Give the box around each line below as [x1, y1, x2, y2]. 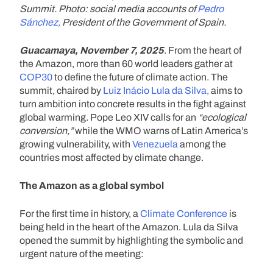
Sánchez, [19, 16, 62, 27]
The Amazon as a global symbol [19, 180, 164, 191]
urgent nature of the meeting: [19, 248, 144, 259]
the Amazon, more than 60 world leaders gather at [19, 58, 233, 69]
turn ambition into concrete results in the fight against [19, 98, 246, 109]
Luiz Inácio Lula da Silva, [101, 85, 209, 96]
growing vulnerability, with [19, 138, 132, 149]
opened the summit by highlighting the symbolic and [19, 235, 243, 246]
